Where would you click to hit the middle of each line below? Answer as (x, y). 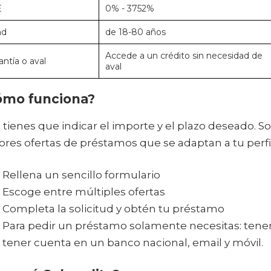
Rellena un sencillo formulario (81, 175)
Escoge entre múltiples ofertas (83, 192)
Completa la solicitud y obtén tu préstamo (113, 209)
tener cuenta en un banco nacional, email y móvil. (132, 243)
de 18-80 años (135, 32)
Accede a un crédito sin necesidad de (184, 56)
